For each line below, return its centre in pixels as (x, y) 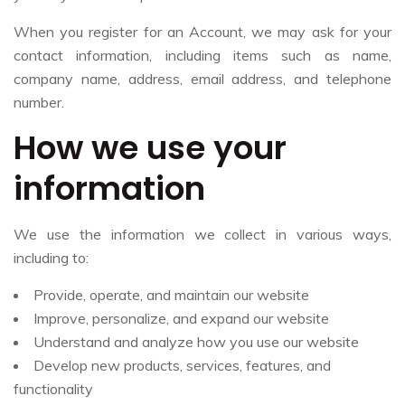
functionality (53, 388)
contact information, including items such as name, (202, 55)
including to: (51, 257)
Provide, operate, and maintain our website (171, 294)
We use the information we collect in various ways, (202, 234)
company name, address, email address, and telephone (202, 78)
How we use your (150, 147)
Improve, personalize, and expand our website (181, 318)
